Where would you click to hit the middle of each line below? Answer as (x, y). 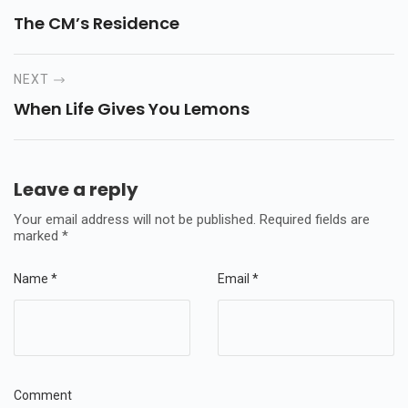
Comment (43, 396)
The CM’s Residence (97, 24)
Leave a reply (76, 190)
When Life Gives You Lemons (132, 109)
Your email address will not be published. (135, 220)
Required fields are (315, 220)
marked (38, 236)
